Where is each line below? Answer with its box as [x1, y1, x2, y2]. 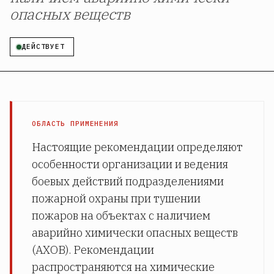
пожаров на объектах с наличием [32, 209, 210, 223]
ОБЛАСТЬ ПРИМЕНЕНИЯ [32, 119, 119, 128]
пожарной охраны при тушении [32, 191, 201, 206]
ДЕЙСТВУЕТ [21, 42, 65, 51]
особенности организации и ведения [32, 157, 228, 171]
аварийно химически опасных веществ [32, 226, 238, 240]
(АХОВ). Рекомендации [32, 243, 154, 257]
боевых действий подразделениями [32, 174, 224, 188]
